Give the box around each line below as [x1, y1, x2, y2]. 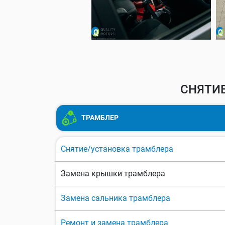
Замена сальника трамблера [61, 193, 170, 203]
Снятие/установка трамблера [61, 144, 173, 154]
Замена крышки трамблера [61, 169, 165, 179]
